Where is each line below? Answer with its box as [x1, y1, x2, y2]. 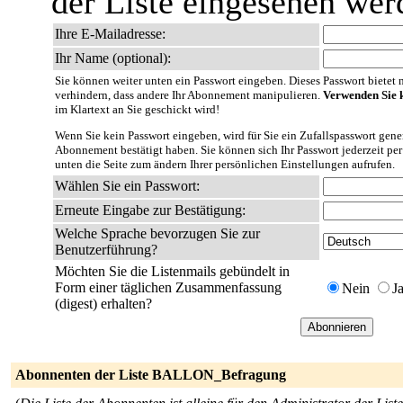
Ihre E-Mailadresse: [55, 26, 166, 41]
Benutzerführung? [55, 242, 157, 257]
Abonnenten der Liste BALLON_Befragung [15, 367, 286, 382]
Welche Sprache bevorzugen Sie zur [55, 226, 260, 241]
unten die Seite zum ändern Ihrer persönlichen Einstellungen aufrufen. [55, 157, 395, 171]
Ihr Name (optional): [55, 50, 171, 66]
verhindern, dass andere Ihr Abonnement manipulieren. [55, 88, 323, 102]
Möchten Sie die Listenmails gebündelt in [55, 264, 290, 279]
